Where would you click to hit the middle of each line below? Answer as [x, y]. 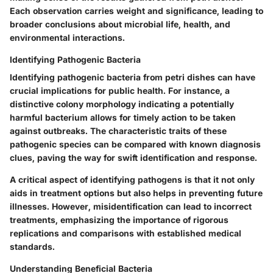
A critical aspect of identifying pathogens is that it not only [132, 179]
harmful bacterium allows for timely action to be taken [123, 117]
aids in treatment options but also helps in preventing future [136, 193]
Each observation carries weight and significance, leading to [136, 10]
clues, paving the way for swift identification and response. [133, 157]
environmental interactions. [67, 37]
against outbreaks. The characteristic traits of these [118, 130]
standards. [32, 246]
